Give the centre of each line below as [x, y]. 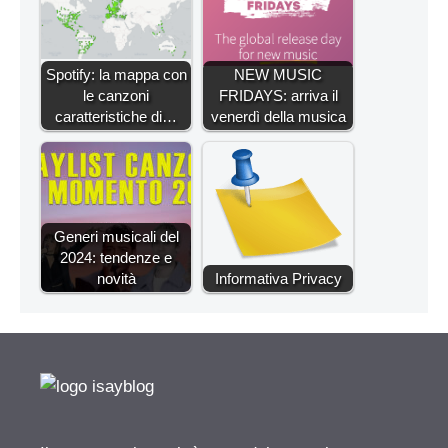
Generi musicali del [116, 237]
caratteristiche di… [116, 117]
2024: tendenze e [116, 258]
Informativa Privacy [278, 279]
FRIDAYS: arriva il [278, 96]
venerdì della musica [278, 117]
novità [116, 279]
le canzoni [116, 96]
